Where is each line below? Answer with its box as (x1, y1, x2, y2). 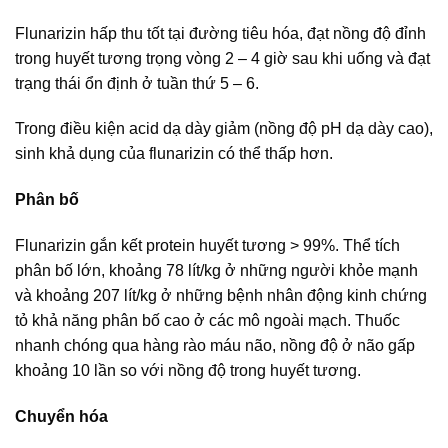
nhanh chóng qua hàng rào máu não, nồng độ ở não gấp (15, 337, 415, 355)
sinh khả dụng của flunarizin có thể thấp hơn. (15, 145, 333, 163)
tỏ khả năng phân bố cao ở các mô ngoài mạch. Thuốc (15, 312, 400, 330)
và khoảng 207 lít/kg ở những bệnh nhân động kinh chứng (15, 287, 427, 305)
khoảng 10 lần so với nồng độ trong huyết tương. (15, 362, 361, 380)
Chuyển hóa (15, 407, 108, 425)
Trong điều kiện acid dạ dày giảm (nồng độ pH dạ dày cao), (15, 120, 433, 138)
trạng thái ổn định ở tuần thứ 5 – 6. (15, 74, 259, 92)
